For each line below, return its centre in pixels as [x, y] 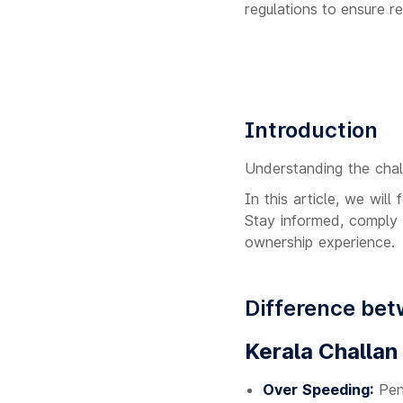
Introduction [311, 130]
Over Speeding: [318, 390]
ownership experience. [320, 242]
